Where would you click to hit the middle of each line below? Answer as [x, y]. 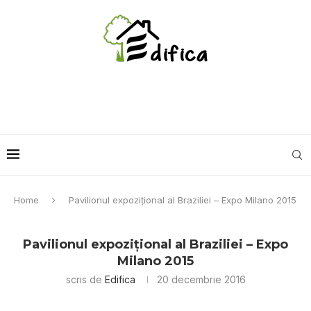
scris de [85, 279]
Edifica [120, 279]
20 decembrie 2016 [201, 279]
